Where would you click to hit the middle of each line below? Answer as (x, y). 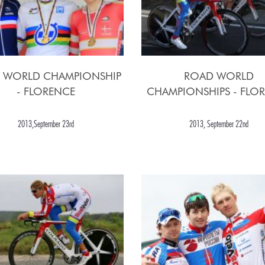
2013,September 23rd (46, 124)
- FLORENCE (46, 92)
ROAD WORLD (219, 76)
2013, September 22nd (219, 124)
